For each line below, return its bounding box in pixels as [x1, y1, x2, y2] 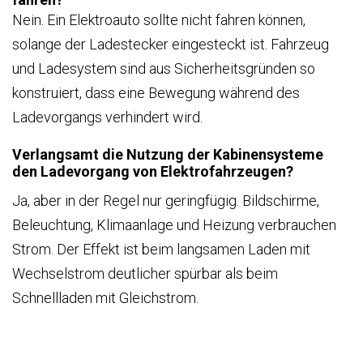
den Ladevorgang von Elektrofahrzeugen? [12, 162, 293, 180]
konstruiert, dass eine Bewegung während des [12, 83, 300, 101]
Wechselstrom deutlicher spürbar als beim [12, 264, 278, 282]
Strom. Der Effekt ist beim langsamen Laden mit [12, 240, 310, 258]
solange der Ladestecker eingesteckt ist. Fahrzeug [12, 35, 329, 53]
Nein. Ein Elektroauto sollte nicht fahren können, [12, 11, 305, 28]
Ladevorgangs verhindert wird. [12, 108, 203, 126]
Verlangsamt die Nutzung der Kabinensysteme [12, 145, 323, 163]
